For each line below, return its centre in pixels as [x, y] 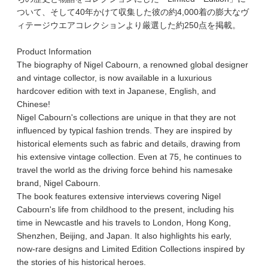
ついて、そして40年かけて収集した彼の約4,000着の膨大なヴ [133, 12]
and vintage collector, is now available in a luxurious [114, 77]
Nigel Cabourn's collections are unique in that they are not [126, 117]
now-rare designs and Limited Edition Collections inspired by [130, 249]
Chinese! [33, 104]
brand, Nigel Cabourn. [58, 183]
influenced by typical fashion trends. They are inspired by [124, 130]
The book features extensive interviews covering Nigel [118, 196]
